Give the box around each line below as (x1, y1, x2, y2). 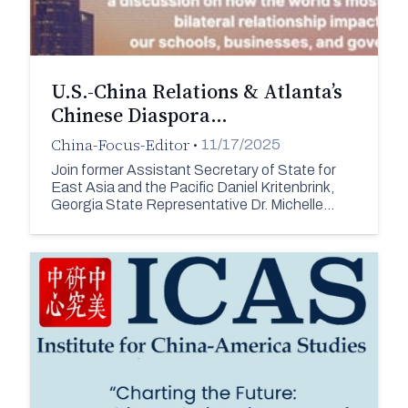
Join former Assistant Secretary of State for (50, 162, 336, 178)
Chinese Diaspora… (50, 100, 228, 128)
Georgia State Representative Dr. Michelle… (50, 197, 334, 213)
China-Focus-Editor (50, 133, 189, 156)
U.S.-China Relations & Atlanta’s (50, 76, 342, 105)
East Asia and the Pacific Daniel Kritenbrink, (50, 179, 334, 196)
